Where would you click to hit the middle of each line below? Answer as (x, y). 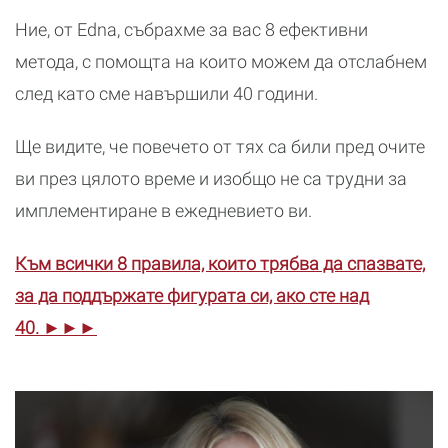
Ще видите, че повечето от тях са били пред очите (220, 147)
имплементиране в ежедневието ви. (163, 211)
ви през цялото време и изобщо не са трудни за (211, 179)
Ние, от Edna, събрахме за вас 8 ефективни (191, 30)
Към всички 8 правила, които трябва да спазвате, (220, 264)
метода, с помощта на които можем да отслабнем (221, 62)
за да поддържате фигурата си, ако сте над (192, 296)
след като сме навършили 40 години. (168, 94)
